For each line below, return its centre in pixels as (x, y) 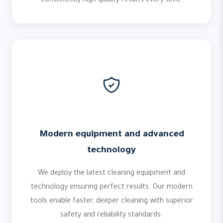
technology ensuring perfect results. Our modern (111, 188)
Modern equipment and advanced (111, 135)
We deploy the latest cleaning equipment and (111, 174)
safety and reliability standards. (111, 216)
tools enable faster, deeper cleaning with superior (111, 202)
